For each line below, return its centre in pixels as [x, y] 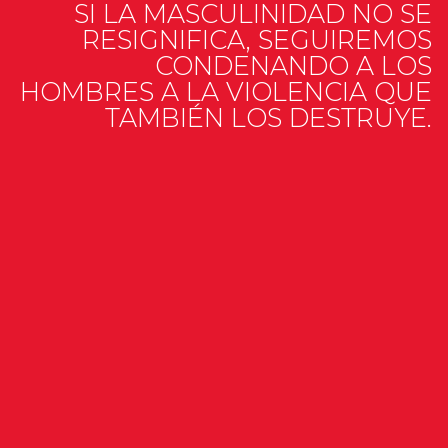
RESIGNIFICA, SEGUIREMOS [257, 40]
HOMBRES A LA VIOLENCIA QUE [226, 92]
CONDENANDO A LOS [293, 66]
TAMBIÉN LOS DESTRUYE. [268, 118]
